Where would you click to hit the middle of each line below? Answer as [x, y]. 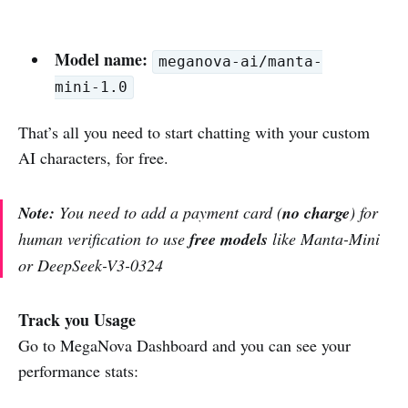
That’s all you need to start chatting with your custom [194, 133]
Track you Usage [77, 320]
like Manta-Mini [324, 239]
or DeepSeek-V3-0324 [91, 265]
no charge [316, 213]
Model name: [101, 60]
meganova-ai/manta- [241, 62]
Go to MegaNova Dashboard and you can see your [184, 346]
